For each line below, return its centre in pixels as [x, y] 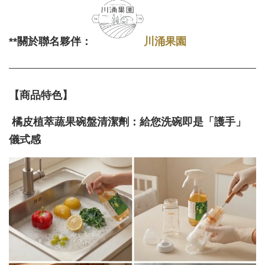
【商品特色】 [41, 95]
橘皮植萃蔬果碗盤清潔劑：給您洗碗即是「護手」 [129, 122]
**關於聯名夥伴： [50, 41]
